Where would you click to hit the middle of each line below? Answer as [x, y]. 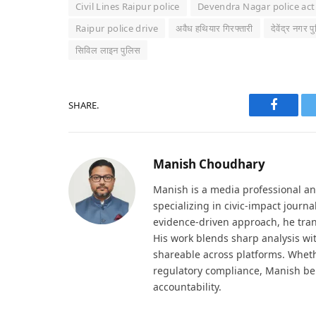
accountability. [187, 287]
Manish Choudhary [209, 164]
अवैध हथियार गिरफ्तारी [214, 29]
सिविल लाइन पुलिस [108, 50]
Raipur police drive [117, 29]
